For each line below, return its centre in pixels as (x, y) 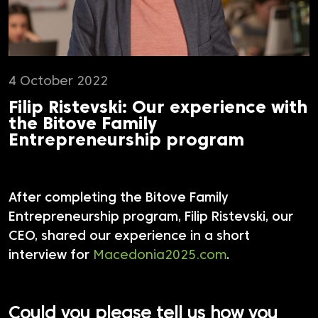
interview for (51, 256)
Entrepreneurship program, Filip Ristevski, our (151, 218)
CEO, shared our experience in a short (129, 237)
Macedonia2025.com (160, 256)
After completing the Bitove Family (119, 199)
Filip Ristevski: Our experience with (158, 109)
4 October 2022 (58, 82)
